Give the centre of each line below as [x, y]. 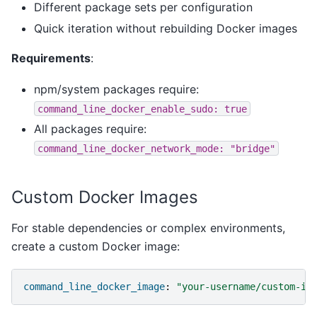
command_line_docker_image [94, 286]
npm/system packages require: [116, 90]
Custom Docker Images [105, 197]
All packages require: [90, 129]
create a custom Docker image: [96, 247]
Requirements [51, 58]
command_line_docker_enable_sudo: [128, 109]
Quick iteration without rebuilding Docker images [166, 28]
